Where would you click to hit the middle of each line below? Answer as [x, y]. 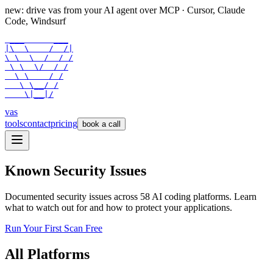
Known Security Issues [76, 170]
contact [37, 123]
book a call [101, 124]
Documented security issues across [73, 196]
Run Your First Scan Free [54, 228]
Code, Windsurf [35, 21]
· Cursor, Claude [213, 10]
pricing [64, 123]
